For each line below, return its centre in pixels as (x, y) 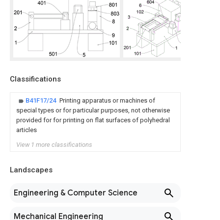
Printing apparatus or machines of (107, 100)
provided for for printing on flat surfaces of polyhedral (93, 120)
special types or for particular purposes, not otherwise (93, 110)
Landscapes (31, 170)
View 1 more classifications (54, 145)
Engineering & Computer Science (76, 193)
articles (27, 130)
